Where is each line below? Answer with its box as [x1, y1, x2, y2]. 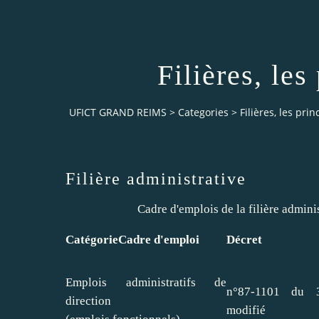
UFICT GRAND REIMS [69, 105, 167, 120]
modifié [226, 303, 266, 317]
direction [66, 293, 111, 308]
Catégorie [66, 232, 118, 246]
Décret [226, 232, 262, 246]
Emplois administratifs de [66, 275, 226, 289]
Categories [178, 105, 229, 120]
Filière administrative [66, 169, 246, 188]
